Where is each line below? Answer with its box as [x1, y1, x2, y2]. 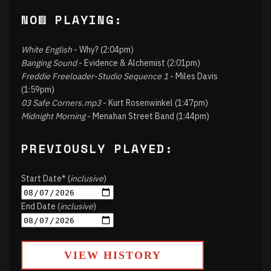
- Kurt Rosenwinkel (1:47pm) [101, 97, 208, 108]
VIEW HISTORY [64, 249, 162, 261]
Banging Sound [21, 57, 77, 68]
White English [21, 44, 72, 55]
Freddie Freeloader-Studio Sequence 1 [21, 71, 168, 82]
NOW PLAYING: [21, 11, 123, 28]
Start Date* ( [21, 173, 70, 184]
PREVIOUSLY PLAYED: [21, 140, 174, 157]
